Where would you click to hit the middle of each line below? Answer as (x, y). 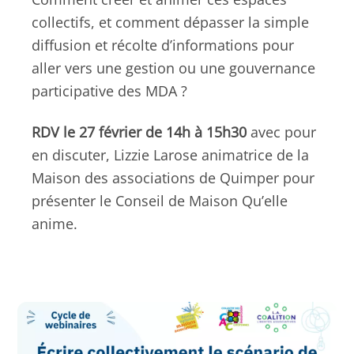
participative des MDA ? (109, 90)
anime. (55, 223)
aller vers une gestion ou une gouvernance (173, 68)
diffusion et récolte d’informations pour (163, 45)
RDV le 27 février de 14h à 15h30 (139, 132)
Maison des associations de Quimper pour (173, 177)
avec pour (281, 132)
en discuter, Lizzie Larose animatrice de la (170, 154)
